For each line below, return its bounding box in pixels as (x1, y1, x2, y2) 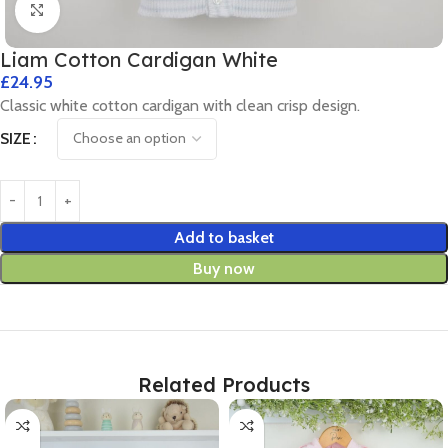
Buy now (193, 258, 255, 278)
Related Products (138, 371, 310, 397)
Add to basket (174, 227, 274, 247)
